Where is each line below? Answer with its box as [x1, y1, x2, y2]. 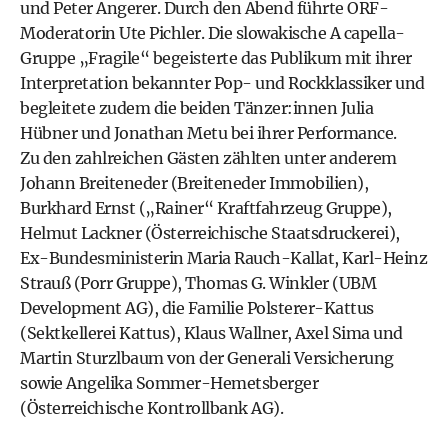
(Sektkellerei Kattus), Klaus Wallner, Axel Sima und [20, 323, 403, 344]
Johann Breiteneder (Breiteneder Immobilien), [20, 173, 368, 194]
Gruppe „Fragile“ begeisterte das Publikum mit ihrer [20, 48, 412, 69]
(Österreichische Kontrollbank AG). [20, 398, 283, 419]
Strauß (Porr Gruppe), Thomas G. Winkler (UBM [20, 273, 376, 294]
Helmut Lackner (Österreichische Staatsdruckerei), [20, 223, 400, 244]
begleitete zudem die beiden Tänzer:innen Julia [20, 98, 373, 119]
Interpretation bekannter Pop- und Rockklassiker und [20, 73, 425, 94]
